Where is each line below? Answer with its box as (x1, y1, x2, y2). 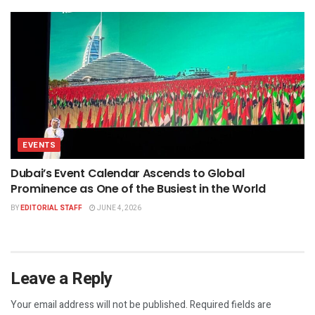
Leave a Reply (11, 266, 112, 291)
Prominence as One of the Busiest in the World (11, 180, 266, 197)
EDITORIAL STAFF (20, 202, 82, 213)
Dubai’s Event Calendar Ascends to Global (11, 165, 245, 181)
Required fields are (190, 297, 271, 312)
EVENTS (22, 139, 56, 151)
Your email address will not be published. (11, 297, 188, 312)
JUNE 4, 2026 (96, 202, 141, 213)
